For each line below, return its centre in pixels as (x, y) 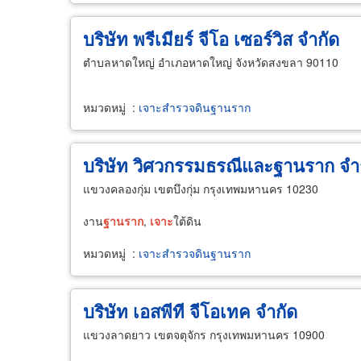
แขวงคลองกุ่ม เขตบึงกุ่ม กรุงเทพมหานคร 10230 (201, 188)
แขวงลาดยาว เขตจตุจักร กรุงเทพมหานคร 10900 (204, 334)
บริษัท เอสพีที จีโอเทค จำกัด (190, 311)
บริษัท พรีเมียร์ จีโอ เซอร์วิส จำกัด (211, 38)
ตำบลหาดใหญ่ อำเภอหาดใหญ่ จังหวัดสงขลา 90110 (211, 62)
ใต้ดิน (187, 220)
